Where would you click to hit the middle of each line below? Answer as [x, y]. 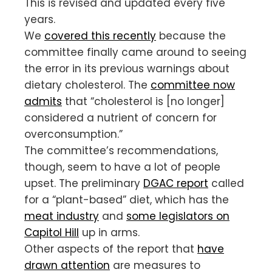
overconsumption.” [73, 134]
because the [191, 36]
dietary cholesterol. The [87, 85]
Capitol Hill [52, 232]
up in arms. [109, 232]
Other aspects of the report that [111, 249]
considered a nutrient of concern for [121, 117]
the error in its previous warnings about [127, 68]
